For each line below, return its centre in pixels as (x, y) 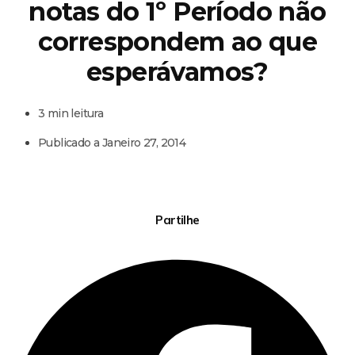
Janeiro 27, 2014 (144, 142)
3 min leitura (71, 113)
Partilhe (177, 220)
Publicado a (70, 142)
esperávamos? (177, 72)
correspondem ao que (177, 42)
